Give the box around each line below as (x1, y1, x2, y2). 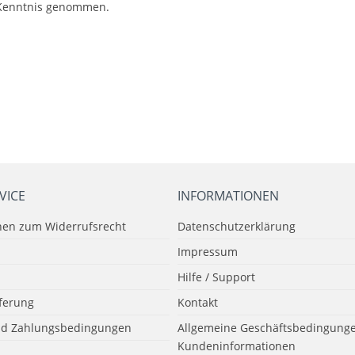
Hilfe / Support (177, 269, 255, 284)
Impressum (177, 244, 238, 259)
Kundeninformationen (177, 338, 296, 353)
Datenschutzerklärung (177, 219, 296, 234)
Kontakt (177, 295, 218, 310)
